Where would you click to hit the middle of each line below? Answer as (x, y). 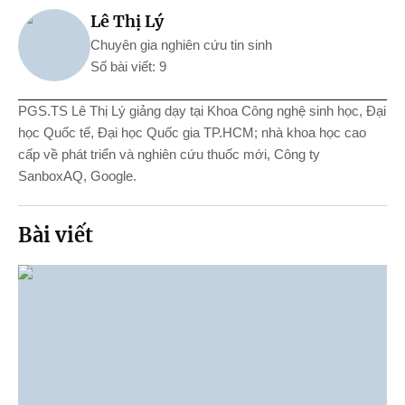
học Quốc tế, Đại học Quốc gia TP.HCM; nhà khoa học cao (192, 132)
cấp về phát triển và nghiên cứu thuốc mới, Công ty (169, 154)
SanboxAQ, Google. (77, 176)
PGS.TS (43, 111)
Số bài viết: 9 (128, 66)
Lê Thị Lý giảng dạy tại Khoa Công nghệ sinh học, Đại (227, 111)
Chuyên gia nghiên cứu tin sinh (181, 45)
